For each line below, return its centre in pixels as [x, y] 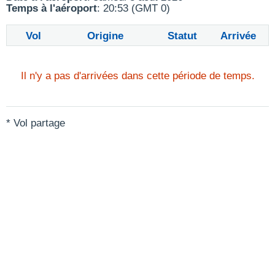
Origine [106, 36]
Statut [183, 36]
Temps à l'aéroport [52, 8]
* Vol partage [36, 123]
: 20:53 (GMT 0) [134, 8]
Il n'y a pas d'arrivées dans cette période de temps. [137, 76]
